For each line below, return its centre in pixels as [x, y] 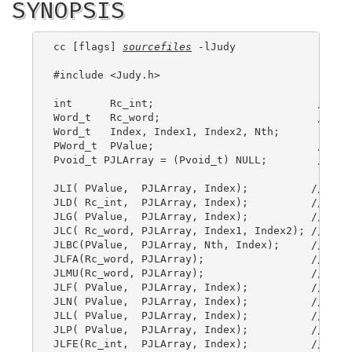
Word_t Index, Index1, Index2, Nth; [167, 131]
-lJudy [214, 46]
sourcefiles [157, 46]
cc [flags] [88, 46]
